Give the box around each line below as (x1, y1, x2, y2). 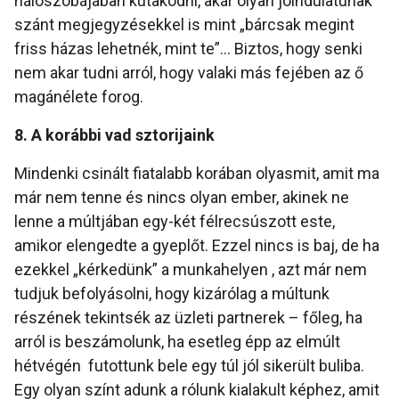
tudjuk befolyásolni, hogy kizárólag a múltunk (14, 284, 330, 304)
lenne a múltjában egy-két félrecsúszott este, (14, 212, 335, 232)
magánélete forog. (14, 87, 143, 107)
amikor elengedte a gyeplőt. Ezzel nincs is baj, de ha (14, 236, 379, 256)
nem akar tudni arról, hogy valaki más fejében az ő (14, 63, 363, 83)
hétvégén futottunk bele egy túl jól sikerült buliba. (14, 356, 364, 376)
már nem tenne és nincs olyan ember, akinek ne (14, 188, 349, 208)
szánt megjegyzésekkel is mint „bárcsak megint (14, 15, 354, 35)
